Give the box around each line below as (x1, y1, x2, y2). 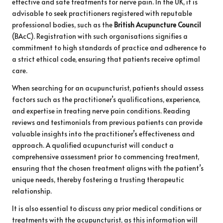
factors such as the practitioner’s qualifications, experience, (12, 95, 200, 105)
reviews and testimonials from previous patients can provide (12, 117, 203, 127)
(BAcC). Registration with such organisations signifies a (12, 31, 188, 41)
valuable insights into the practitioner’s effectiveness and (12, 129, 195, 139)
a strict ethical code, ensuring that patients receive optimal (12, 54, 200, 64)
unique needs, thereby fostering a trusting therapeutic (12, 175, 184, 185)
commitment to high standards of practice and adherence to (12, 43, 206, 53)
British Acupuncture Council (114, 20, 201, 30)
